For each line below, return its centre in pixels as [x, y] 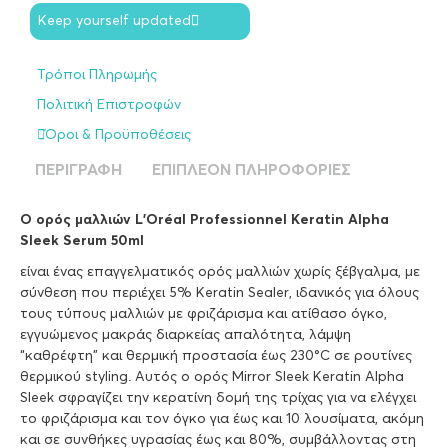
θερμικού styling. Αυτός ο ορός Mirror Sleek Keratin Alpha [212, 377]
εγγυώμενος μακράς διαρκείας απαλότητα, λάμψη [185, 335]
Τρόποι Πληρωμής [97, 75]
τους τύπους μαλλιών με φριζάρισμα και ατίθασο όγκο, [203, 314]
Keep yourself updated [114, 21]
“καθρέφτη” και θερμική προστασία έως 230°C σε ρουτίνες [216, 356]
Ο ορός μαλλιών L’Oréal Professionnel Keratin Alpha [204, 220]
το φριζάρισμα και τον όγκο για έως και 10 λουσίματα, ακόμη [222, 419]
